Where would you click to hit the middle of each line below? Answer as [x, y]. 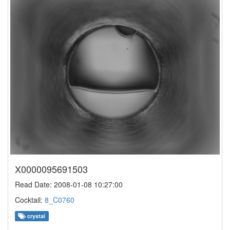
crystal [36, 216]
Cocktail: [30, 199]
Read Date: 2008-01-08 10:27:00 [69, 184]
